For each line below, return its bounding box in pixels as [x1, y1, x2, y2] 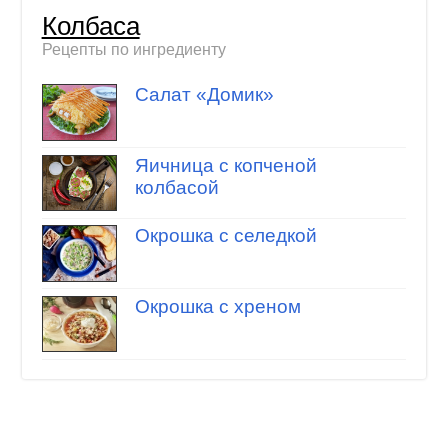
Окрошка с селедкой [134, 225, 317, 247]
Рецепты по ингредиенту [41, 40, 226, 58]
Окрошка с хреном [134, 295, 301, 317]
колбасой [134, 176, 219, 198]
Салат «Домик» [134, 84, 274, 106]
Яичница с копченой [134, 154, 317, 176]
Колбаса [41, 11, 140, 40]
